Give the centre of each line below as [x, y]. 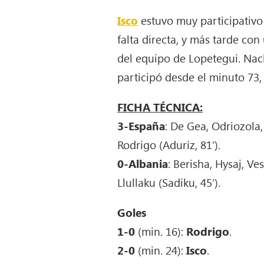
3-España [141, 126]
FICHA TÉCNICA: [160, 107]
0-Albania [143, 164]
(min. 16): [161, 231]
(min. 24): [162, 250]
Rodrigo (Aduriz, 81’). [169, 145]
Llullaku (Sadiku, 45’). [169, 182]
